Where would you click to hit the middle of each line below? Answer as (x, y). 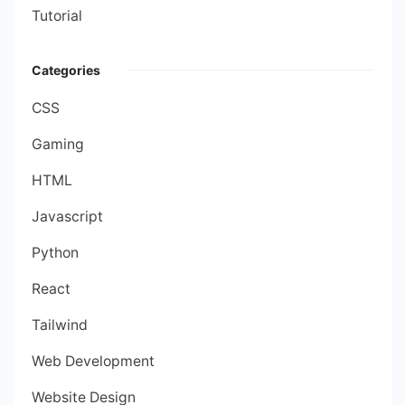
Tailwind (60, 325)
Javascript (67, 217)
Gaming (58, 145)
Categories (66, 71)
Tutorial (57, 16)
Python (55, 253)
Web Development (93, 362)
